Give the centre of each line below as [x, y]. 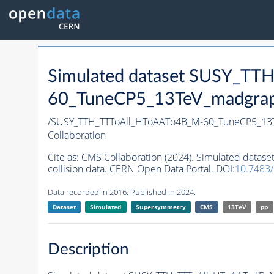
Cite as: [64, 157]
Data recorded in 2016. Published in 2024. [121, 192]
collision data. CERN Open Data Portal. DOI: [141, 169]
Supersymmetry [161, 207]
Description [88, 249]
